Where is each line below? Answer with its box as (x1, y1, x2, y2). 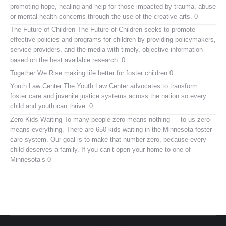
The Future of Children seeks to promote (75, 25, 195, 33)
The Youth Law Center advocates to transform (62, 82, 198, 90)
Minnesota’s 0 (10, 155, 51, 163)
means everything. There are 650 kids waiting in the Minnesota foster (10, 125, 212, 133)
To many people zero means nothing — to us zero (62, 115, 210, 123)
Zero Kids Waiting (10, 115, 62, 123)
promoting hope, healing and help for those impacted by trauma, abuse (10, 2, 216, 10)
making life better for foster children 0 (62, 69, 173, 77)
